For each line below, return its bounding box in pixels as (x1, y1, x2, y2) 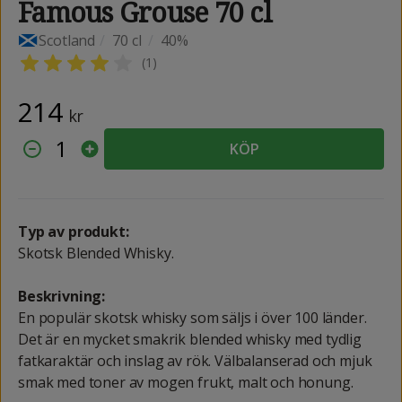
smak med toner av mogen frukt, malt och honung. (18, 371, 354, 392)
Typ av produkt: (18, 221, 129, 241)
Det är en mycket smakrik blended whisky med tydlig (18, 328, 362, 349)
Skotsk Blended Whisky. (18, 242, 174, 263)
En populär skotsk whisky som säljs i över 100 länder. (18, 307, 367, 328)
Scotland (39, 30, 96, 50)
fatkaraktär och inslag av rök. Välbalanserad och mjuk (18, 350, 372, 371)
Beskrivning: (18, 285, 106, 306)
